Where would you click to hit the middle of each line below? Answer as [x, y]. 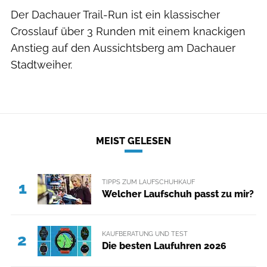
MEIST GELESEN [133, 141]
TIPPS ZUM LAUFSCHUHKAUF [148, 182]
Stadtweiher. [41, 64]
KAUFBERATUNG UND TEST [145, 234]
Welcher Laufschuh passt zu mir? [178, 194]
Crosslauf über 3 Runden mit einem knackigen [128, 31]
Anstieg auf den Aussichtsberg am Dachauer [123, 48]
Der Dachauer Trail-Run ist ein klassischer [115, 14]
